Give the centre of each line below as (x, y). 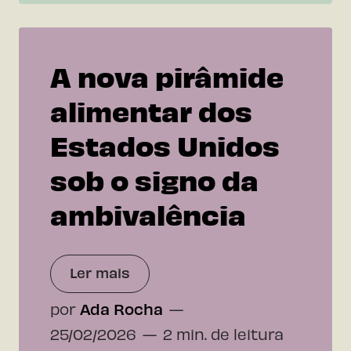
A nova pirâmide (167, 75)
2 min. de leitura (223, 334)
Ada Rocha (121, 309)
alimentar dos (151, 110)
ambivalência (148, 213)
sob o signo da (154, 179)
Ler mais (100, 272)
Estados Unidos (165, 144)
